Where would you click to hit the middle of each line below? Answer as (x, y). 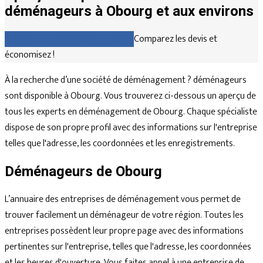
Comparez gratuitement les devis (69, 39)
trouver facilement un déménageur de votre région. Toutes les (124, 215)
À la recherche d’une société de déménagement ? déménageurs (126, 80)
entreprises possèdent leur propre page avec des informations (124, 231)
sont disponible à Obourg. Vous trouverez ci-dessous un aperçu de (130, 96)
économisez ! (30, 55)
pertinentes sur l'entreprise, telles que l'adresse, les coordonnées (128, 247)
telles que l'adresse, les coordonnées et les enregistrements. (120, 143)
